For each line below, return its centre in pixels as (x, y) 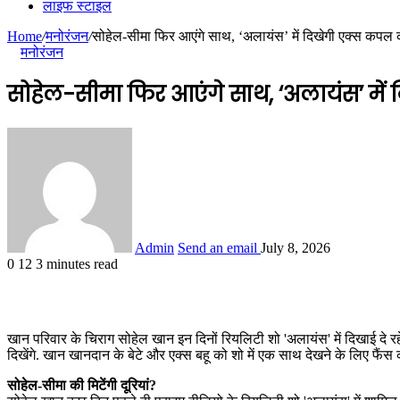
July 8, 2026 (296, 247)
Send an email (217, 247)
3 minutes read (77, 263)
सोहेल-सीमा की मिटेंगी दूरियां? (82, 385)
